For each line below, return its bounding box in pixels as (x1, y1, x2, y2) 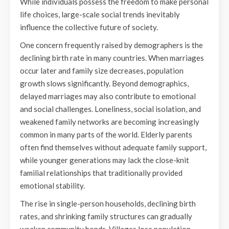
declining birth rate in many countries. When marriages (20, 53, 204, 62)
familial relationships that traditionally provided (20, 168, 182, 177)
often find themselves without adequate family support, (20, 143, 207, 152)
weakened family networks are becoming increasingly (20, 117, 199, 126)
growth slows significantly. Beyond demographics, (20, 79, 189, 88)
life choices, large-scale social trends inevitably (20, 10, 180, 19)
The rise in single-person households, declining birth (20, 199, 196, 208)
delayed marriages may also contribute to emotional (20, 91, 196, 101)
